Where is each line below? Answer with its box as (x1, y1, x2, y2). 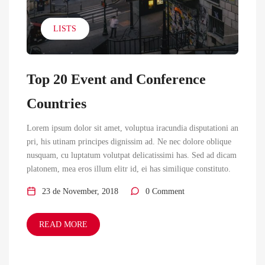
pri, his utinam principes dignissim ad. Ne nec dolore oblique (27, 137, 231, 146)
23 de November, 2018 (42, 186, 118, 196)
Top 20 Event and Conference (27, 70, 206, 87)
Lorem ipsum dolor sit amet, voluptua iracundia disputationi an (27, 123, 238, 132)
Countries (27, 95, 86, 111)
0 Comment (146, 186, 185, 196)
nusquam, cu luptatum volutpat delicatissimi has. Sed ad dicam (27, 150, 237, 160)
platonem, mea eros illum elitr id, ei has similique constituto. (27, 164, 231, 173)
